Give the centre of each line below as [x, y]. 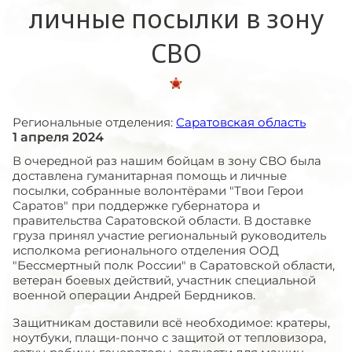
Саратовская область [241, 122]
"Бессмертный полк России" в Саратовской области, [174, 265]
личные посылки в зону [176, 18]
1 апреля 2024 [58, 137]
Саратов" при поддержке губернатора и [136, 205]
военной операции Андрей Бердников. [134, 295]
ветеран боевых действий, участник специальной [164, 280]
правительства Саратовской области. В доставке [162, 220]
